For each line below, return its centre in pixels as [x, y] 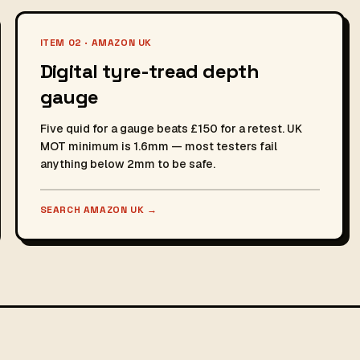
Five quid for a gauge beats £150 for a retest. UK [171, 129]
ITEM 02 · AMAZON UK [96, 43]
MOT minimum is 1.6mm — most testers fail [158, 146]
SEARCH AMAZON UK [93, 210]
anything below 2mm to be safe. [127, 164]
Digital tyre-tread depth [149, 71]
